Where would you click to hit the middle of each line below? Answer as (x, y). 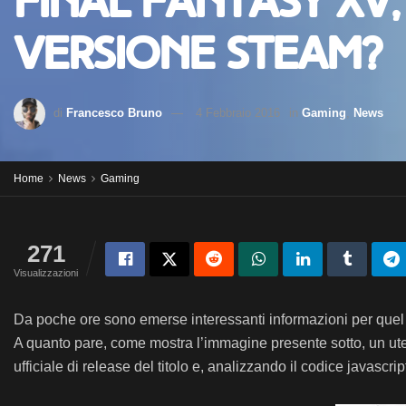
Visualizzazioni (46, 273)
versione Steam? (198, 53)
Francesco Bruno (114, 112)
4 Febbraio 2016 (238, 112)
